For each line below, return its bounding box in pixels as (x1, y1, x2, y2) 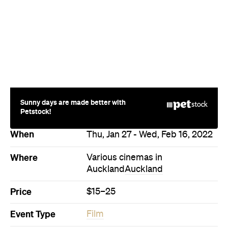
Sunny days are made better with (20, 98, 126, 106)
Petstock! (20, 107, 51, 116)
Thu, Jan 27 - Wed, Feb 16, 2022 (87, 130, 213, 139)
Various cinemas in (87, 153, 162, 162)
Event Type (10, 209, 55, 219)
